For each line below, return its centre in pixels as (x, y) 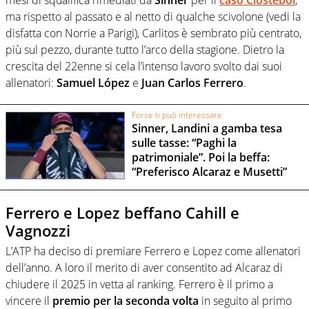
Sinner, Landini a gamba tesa (207, 128)
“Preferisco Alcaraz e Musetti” (209, 171)
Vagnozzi (38, 230)
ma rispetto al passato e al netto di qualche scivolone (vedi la (153, 16)
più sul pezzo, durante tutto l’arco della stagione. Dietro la (145, 49)
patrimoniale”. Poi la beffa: (200, 157)
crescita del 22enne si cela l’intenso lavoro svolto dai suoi (144, 66)
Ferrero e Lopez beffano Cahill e (122, 212)
